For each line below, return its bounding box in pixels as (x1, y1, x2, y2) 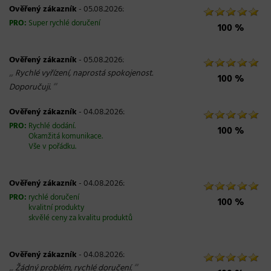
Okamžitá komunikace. (28, 131, 103, 143)
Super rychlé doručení (28, 18, 100, 30)
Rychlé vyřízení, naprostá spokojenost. (15, 67, 153, 80)
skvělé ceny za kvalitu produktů (28, 212, 132, 224)
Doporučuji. (9, 80, 51, 94)
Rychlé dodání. (28, 120, 76, 132)
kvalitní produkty (28, 202, 84, 214)
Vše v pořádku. (28, 141, 76, 153)
